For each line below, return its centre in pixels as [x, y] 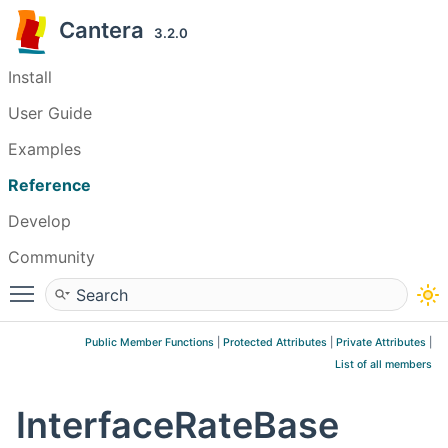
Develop [39, 221]
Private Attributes [381, 342]
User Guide [50, 113]
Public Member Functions [149, 342]
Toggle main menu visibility [147, 285]
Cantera [106, 30]
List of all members [383, 364]
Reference [49, 185]
